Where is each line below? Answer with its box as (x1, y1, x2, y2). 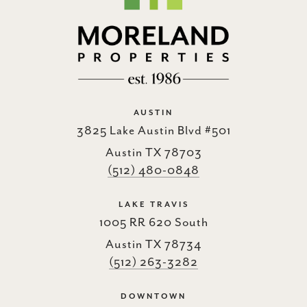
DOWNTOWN (121, 291, 186, 301)
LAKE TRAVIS (118, 199, 189, 209)
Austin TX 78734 (106, 237, 201, 251)
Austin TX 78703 (105, 145, 202, 160)
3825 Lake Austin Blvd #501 (76, 123, 231, 138)
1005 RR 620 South (99, 215, 208, 230)
